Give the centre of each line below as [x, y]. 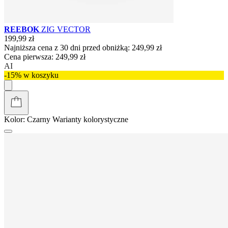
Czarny [39, 119]
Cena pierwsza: [29, 56]
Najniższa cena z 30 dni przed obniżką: [67, 47]
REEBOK [23, 29]
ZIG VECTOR [66, 29]
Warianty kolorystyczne [90, 119]
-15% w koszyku [31, 75]
